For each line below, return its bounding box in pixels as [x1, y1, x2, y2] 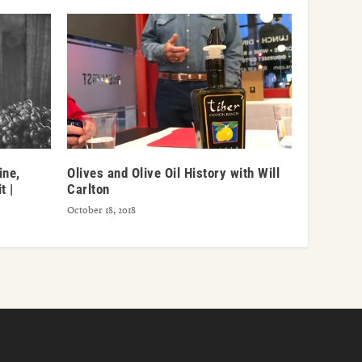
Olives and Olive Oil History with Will [67, 164, 280, 181]
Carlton [67, 180, 110, 197]
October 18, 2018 [67, 203, 137, 217]
